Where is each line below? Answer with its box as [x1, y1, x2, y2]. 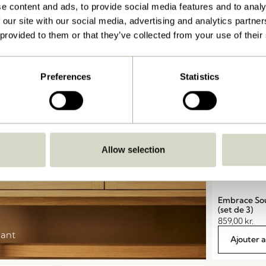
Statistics [180, 71, 219, 82]
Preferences [40, 71, 91, 82]
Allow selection [101, 144, 165, 155]
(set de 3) [218, 204, 254, 215]
